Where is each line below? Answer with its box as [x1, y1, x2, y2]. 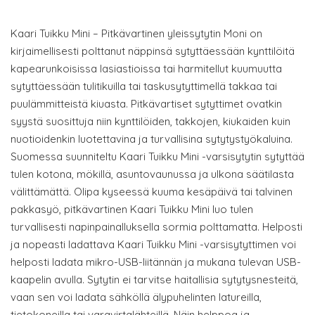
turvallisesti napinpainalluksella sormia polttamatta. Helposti [11, 220, 302, 234]
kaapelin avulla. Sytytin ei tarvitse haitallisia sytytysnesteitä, [11, 273, 298, 287]
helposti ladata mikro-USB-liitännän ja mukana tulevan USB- [11, 255, 301, 269]
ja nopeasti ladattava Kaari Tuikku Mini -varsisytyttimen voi [11, 238, 296, 252]
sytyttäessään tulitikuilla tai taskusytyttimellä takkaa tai [11, 79, 277, 94]
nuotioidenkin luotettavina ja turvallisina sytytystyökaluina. [11, 132, 292, 146]
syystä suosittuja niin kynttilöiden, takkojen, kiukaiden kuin [11, 115, 290, 129]
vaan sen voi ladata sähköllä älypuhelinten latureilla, [11, 290, 262, 304]
